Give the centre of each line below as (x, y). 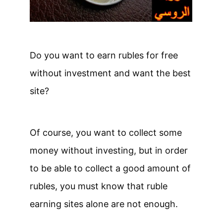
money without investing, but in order (109, 151)
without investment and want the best (110, 73)
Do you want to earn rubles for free (104, 55)
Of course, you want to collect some (106, 133)
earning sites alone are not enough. (104, 204)
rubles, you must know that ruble (99, 186)
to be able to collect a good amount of (110, 168)
